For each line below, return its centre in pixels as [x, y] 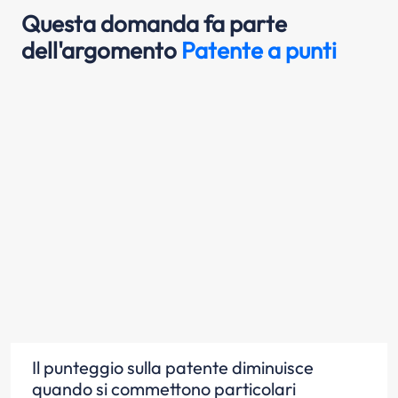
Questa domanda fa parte [154, 23]
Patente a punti [259, 50]
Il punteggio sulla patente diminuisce [173, 367]
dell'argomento [101, 50]
